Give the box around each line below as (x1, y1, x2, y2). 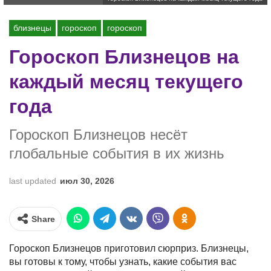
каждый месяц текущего (9, 71, 243, 93)
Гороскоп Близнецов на (9, 46, 239, 68)
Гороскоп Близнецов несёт (9, 126, 188, 143)
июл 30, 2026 (60, 176, 114, 186)
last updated (9, 176, 59, 186)
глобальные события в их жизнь (9, 145, 224, 162)
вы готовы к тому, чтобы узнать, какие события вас (9, 256, 237, 267)
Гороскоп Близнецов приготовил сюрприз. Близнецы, (9, 243, 249, 253)
